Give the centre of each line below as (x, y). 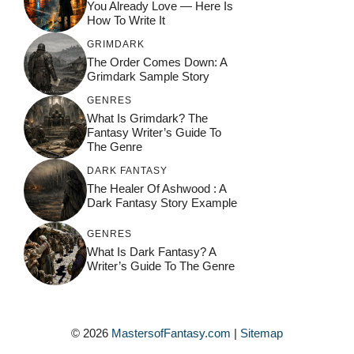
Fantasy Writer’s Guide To (154, 133)
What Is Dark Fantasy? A (151, 252)
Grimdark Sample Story (148, 77)
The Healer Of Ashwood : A (156, 189)
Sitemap (262, 333)
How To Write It (126, 21)
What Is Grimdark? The (147, 119)
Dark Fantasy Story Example (162, 203)
